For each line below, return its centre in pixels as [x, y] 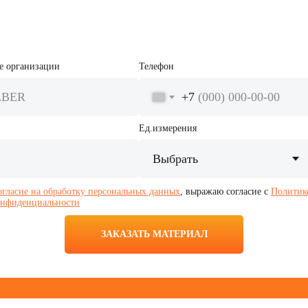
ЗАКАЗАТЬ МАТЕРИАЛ [154, 234]
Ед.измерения [167, 128]
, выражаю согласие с [225, 191]
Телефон [156, 66]
